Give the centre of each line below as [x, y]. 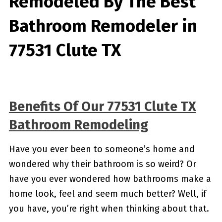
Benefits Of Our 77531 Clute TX [102, 107]
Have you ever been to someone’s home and [102, 149]
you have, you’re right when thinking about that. [109, 209]
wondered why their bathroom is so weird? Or [102, 164]
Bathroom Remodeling [78, 125]
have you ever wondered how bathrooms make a [110, 179]
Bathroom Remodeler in [103, 26]
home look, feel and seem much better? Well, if [107, 194]
